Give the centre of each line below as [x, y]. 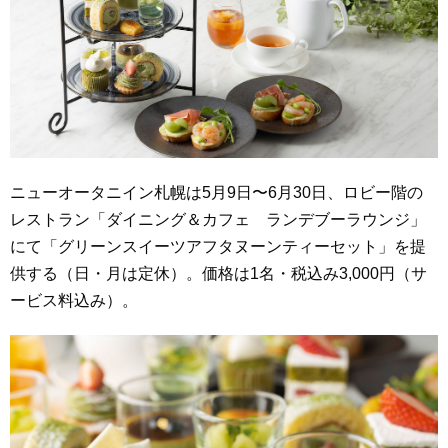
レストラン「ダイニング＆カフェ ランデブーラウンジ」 [218, 219]
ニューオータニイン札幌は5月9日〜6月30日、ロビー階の [216, 192]
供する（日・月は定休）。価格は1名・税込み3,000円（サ [218, 273]
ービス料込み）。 [74, 300]
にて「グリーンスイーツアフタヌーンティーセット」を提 [218, 246]
